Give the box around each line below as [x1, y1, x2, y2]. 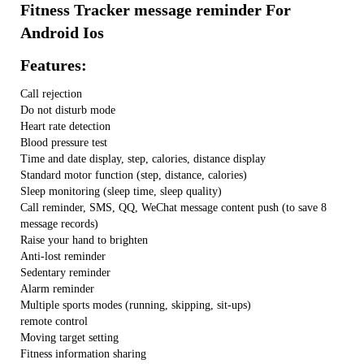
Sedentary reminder [20, 266, 110, 279]
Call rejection [20, 88, 82, 101]
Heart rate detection [20, 120, 110, 133]
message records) [20, 218, 98, 231]
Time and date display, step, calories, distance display [20, 153, 266, 166]
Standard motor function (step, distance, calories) [20, 169, 247, 182]
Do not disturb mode [20, 104, 115, 117]
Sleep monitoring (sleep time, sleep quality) [20, 185, 222, 198]
